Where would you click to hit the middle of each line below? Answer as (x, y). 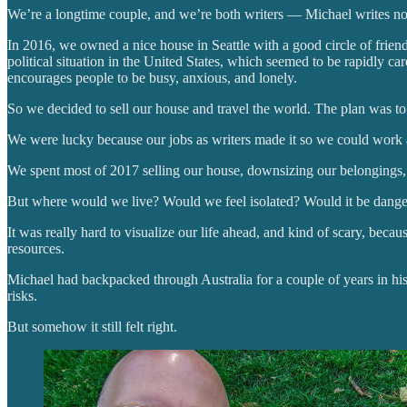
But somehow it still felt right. (92, 326)
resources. (36, 248)
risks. (22, 295)
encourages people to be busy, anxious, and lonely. (152, 77)
